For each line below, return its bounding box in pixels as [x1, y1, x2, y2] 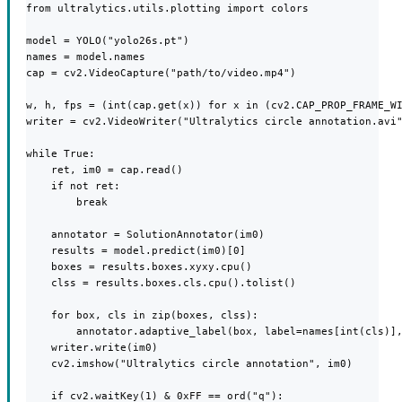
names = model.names [26, 49, 145, 63]
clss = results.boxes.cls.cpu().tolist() [26, 275, 296, 289]
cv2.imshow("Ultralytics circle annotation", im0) [26, 356, 353, 370]
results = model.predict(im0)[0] [26, 243, 246, 257]
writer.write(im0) [26, 340, 158, 354]
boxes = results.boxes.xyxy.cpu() [26, 259, 252, 273]
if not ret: [26, 179, 120, 192]
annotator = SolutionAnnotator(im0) [26, 227, 265, 240]
